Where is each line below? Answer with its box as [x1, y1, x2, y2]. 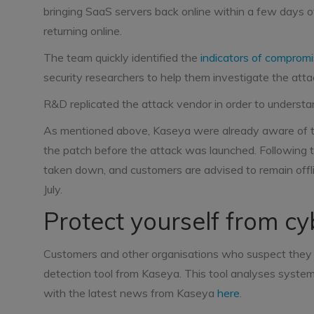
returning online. [43, 24, 122, 38]
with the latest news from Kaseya [43, 286, 217, 300]
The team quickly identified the [43, 50, 200, 64]
